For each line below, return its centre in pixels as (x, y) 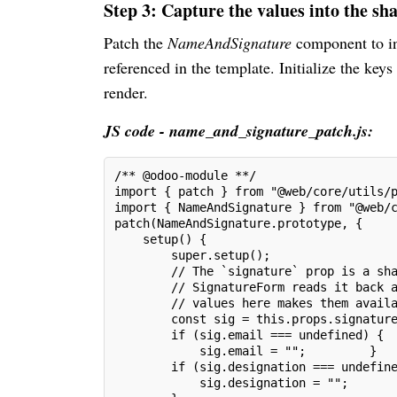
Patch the (136, 42)
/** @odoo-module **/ (185, 175)
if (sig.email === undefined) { (249, 335)
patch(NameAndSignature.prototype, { (238, 223)
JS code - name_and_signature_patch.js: (238, 130)
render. (126, 92)
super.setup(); (192, 255)
